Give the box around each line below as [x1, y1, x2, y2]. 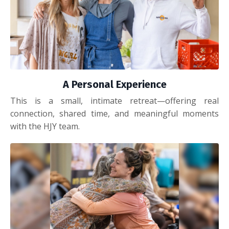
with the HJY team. [10, 120, 80, 132]
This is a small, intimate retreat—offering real [10, 95, 219, 106]
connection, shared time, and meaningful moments [10, 107, 219, 119]
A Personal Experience [62, 78, 167, 90]
